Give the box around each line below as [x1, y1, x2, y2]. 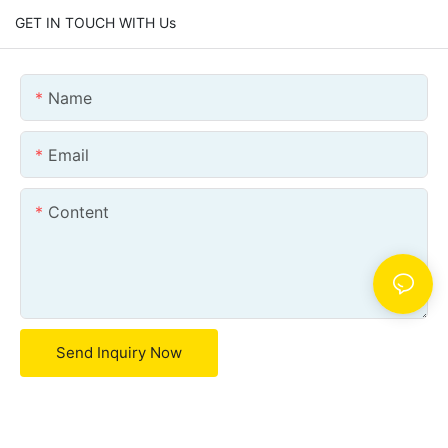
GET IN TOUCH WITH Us [15, 13, 176, 31]
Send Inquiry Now [56, 342, 182, 362]
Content [48, 201, 109, 222]
